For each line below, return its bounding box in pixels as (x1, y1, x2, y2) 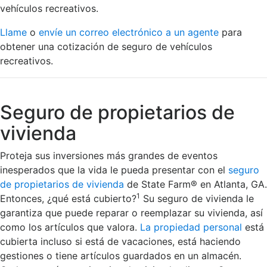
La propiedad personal (140, 221, 242, 233)
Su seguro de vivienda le (140, 192, 254, 204)
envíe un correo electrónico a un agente (39, 26, 219, 38)
